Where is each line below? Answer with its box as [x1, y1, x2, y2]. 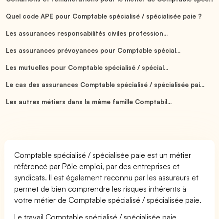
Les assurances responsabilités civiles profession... [5, 29, 168, 37]
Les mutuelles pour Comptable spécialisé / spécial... [5, 63, 169, 71]
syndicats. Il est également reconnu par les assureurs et [14, 172, 199, 182]
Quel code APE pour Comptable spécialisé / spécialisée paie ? [5, 12, 202, 20]
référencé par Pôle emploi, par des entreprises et [14, 161, 180, 171]
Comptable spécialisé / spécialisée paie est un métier [14, 150, 192, 160]
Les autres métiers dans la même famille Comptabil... [5, 97, 172, 106]
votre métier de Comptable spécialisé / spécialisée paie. [14, 195, 202, 205]
